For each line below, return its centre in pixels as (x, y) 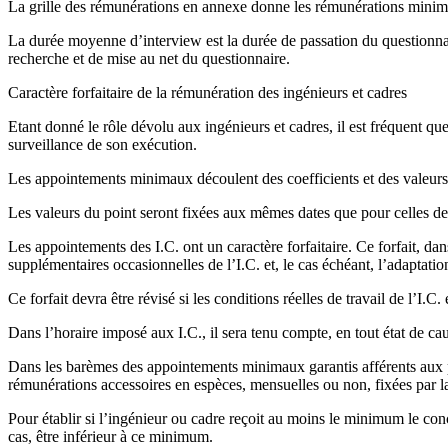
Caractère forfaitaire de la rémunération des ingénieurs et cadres (207, 93)
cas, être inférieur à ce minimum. (110, 437)
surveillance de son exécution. (102, 145)
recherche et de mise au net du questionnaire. (149, 59)
